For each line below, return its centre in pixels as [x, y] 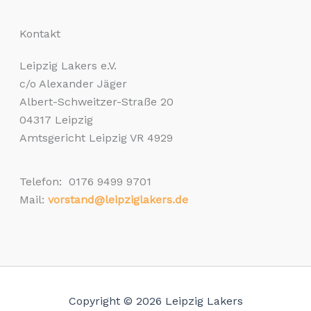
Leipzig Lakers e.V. [68, 66]
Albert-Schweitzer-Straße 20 [97, 102]
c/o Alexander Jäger [74, 84]
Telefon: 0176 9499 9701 [86, 182]
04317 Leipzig [57, 120]
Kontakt [40, 34]
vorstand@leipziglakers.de [118, 200]
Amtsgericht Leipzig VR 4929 [96, 138]
